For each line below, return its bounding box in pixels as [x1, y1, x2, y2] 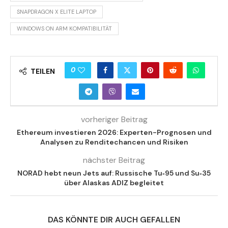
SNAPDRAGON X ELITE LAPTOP [17, 8, 96, 15]
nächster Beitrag [83, 154, 145, 165]
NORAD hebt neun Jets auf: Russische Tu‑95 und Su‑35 [17, 168, 211, 178]
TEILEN [30, 66, 55, 76]
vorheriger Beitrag [80, 113, 148, 125]
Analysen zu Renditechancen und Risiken [40, 137, 188, 147]
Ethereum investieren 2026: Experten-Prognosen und [16, 127, 212, 137]
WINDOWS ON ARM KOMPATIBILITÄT [17, 24, 112, 32]
